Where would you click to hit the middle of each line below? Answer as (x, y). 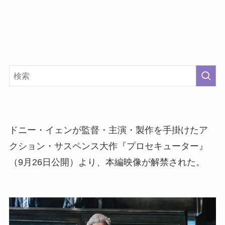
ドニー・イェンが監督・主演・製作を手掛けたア (108, 130)
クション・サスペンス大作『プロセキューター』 (108, 146)
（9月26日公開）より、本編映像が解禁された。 (107, 162)
